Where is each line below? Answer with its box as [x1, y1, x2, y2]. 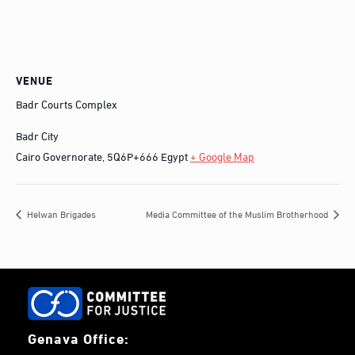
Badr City [16, 124, 59, 145]
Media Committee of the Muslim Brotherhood [146, 204, 330, 223]
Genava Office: [28, 323, 130, 351]
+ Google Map [190, 145, 254, 166]
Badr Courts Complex [16, 93, 117, 113]
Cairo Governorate [16, 145, 102, 166]
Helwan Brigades [25, 204, 96, 223]
